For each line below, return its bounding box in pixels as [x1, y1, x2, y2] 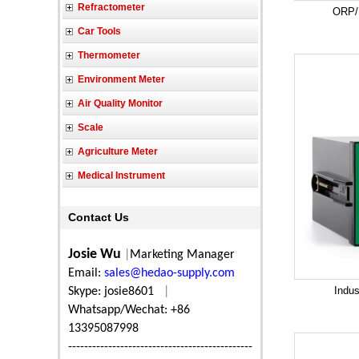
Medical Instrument [78, 170, 165, 181]
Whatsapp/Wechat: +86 [68, 304, 190, 317]
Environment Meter [78, 74, 165, 85]
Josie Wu [68, 247, 121, 262]
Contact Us [68, 211, 129, 224]
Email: [68, 267, 104, 280]
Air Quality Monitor [78, 98, 163, 109]
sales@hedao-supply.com [104, 267, 235, 280]
